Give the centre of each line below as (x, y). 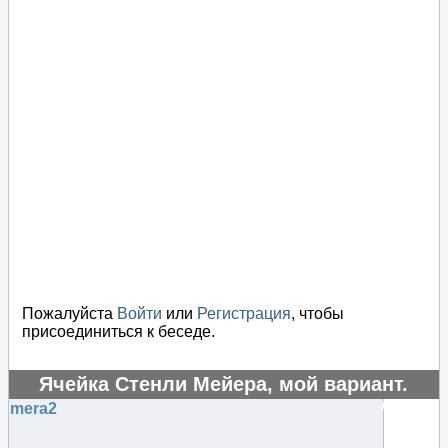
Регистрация (244, 313)
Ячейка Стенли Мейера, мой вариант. (223, 383)
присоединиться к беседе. (118, 331)
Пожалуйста (69, 313)
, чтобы (317, 313)
